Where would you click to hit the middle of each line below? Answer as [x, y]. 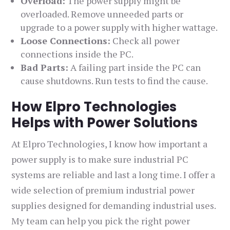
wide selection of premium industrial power [103, 190]
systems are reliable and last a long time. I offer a [113, 175]
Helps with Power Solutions [105, 123]
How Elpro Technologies [94, 107]
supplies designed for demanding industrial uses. [114, 206]
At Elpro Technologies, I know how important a [110, 144]
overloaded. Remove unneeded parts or [102, 14]
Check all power [145, 41]
